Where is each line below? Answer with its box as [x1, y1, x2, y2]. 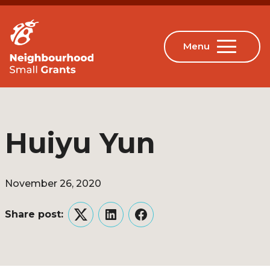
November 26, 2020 [5, 178, 101, 189]
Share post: [5, 209, 63, 220]
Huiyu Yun [5, 126, 155, 160]
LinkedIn [110, 216, 152, 228]
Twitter [80, 216, 115, 228]
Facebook [140, 216, 190, 228]
